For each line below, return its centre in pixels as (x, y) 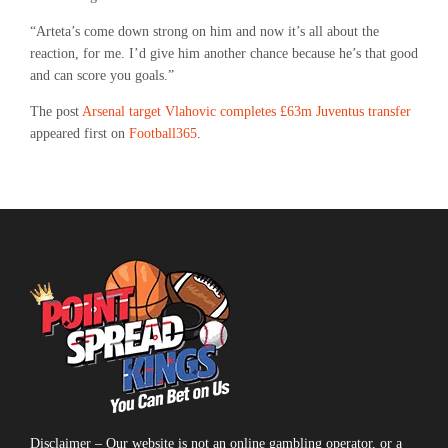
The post (56, 111)
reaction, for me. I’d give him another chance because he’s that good (224, 53)
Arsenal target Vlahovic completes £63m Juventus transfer (246, 111)
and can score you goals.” (102, 75)
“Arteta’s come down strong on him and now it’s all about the (204, 31)
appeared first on (79, 133)
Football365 (163, 133)
